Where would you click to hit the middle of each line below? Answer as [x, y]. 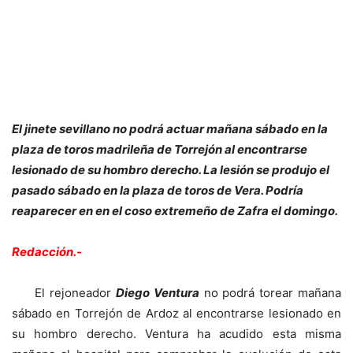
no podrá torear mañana [270, 292]
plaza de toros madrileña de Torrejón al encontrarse [160, 149]
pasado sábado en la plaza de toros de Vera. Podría [158, 190]
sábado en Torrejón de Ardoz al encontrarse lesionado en [176, 313]
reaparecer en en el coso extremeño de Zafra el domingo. [175, 210]
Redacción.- [47, 251]
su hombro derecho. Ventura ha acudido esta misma [176, 333]
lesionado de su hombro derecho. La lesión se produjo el [171, 169]
